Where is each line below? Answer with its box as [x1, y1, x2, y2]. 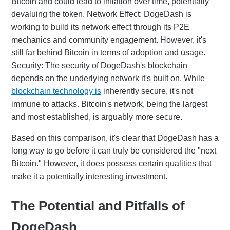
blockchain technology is [11, 86, 101, 95]
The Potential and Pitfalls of [11, 198, 185, 214]
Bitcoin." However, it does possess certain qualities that [11, 159, 212, 168]
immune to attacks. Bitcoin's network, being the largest [11, 99, 207, 108]
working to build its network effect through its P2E [11, 22, 189, 31]
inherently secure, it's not [101, 86, 193, 95]
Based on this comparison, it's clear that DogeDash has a [11, 133, 219, 142]
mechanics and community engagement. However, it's [11, 35, 206, 44]
